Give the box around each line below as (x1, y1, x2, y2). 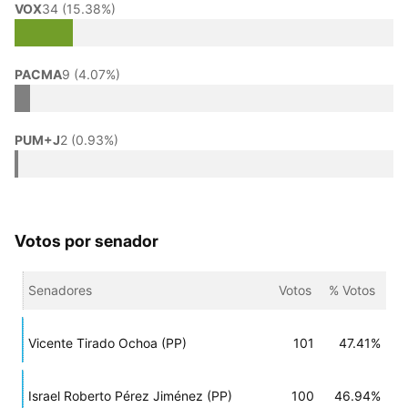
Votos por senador (15, 231, 158, 250)
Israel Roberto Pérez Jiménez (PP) (28, 388, 232, 403)
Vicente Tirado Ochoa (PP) (28, 335, 187, 351)
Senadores (28, 282, 92, 298)
